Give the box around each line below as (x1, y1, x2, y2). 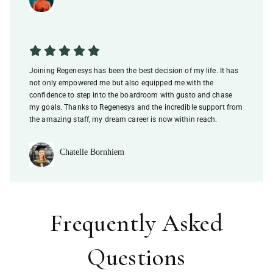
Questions (87, 242, 186, 272)
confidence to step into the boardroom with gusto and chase (29, 90, 232, 99)
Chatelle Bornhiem (60, 147, 124, 157)
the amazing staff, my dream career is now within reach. (29, 115, 218, 124)
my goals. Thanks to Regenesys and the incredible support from (29, 102, 243, 112)
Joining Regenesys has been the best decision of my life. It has (29, 66, 239, 75)
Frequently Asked (49, 208, 224, 238)
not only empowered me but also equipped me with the (29, 78, 214, 87)
